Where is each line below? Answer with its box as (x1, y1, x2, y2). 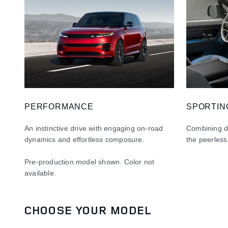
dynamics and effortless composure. (24, 135, 145, 144)
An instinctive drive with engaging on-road (24, 124, 163, 132)
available (24, 168, 54, 177)
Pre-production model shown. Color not (24, 157, 155, 166)
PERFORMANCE (24, 102, 94, 111)
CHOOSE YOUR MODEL (24, 202, 152, 218)
